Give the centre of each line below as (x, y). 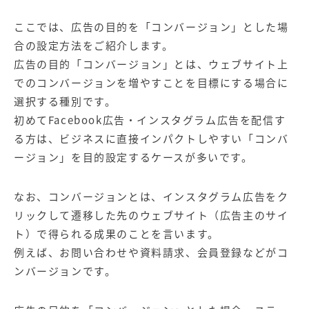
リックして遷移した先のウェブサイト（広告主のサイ (151, 215)
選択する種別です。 (65, 101)
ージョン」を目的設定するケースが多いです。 (133, 157)
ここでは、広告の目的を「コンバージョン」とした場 (151, 27)
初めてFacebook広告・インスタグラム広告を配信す (150, 120)
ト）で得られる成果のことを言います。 (117, 233)
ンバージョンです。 (65, 271)
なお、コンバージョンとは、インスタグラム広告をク (151, 196)
